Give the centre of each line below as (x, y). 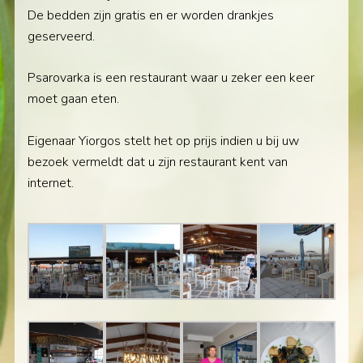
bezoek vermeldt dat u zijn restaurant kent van (157, 162)
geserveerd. (61, 36)
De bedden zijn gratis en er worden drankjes (150, 15)
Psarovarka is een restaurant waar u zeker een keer (171, 78)
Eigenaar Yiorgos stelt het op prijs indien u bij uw (163, 141)
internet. (50, 183)
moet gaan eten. (73, 99)
